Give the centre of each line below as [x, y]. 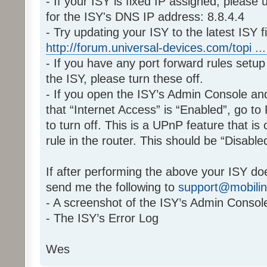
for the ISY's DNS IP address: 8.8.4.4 [145, 16]
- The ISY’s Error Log [102, 218]
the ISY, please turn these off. [125, 78]
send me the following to [112, 187]
